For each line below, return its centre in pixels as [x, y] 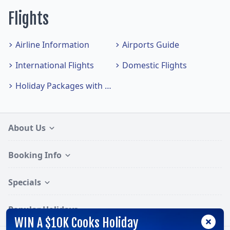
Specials [25, 183]
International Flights [54, 65]
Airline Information [52, 45]
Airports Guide [150, 45]
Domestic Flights [154, 65]
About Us [27, 128]
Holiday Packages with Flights [108, 86]
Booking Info [35, 155]
